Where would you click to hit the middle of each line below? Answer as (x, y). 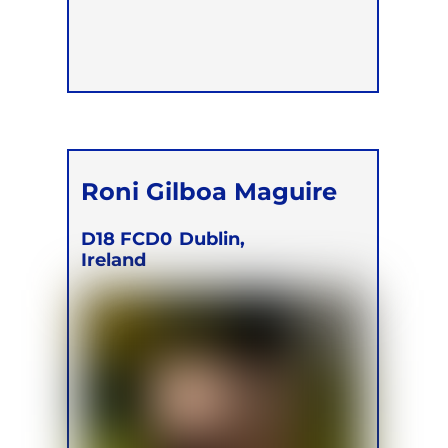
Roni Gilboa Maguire (209, 191)
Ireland (114, 259)
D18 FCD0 (127, 238)
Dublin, (212, 238)
